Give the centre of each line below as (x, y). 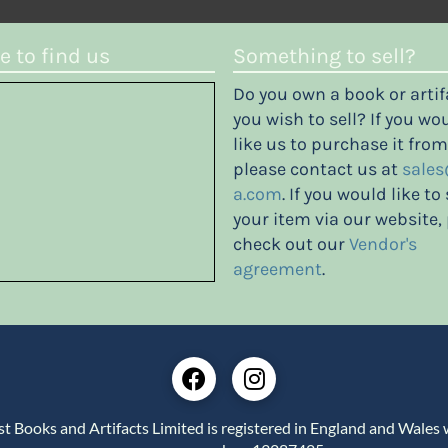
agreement (277, 269)
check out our (291, 244)
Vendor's (383, 244)
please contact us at (317, 169)
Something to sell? (324, 56)
